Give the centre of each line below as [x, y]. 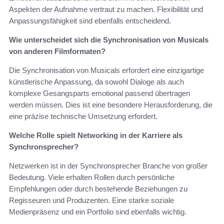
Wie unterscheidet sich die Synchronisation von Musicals [109, 39]
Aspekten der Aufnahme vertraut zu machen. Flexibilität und [106, 9]
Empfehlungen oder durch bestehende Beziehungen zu [98, 188]
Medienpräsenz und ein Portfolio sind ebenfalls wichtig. [98, 211]
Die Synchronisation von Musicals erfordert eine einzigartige [106, 70]
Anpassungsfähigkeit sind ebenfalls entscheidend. [90, 20]
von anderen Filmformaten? [57, 51]
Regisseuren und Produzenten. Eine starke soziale [91, 200]
